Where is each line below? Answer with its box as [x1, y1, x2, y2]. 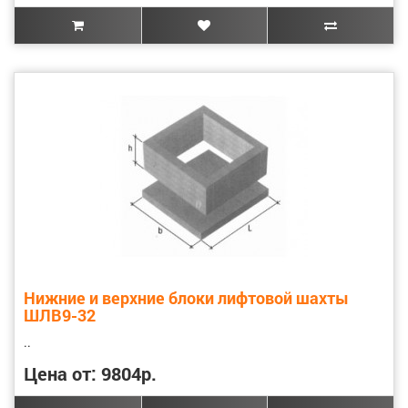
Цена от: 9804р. [24, 361, 157, 385]
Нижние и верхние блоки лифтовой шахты [24, 286, 349, 309]
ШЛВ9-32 [24, 303, 96, 326]
